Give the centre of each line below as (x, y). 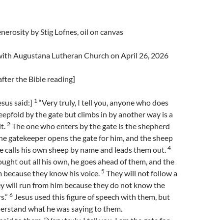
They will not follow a (141, 173)
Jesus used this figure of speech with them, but (91, 197)
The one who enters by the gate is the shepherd (90, 126)
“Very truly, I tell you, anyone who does (103, 102)
